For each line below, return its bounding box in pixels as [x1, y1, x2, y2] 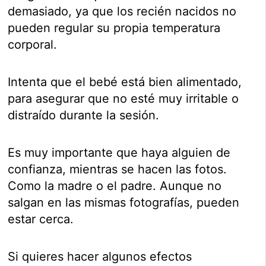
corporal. [8, 37, 58, 52]
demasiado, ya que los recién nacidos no [8, 4, 237, 19]
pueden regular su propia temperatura [8, 21, 221, 36]
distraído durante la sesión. [8, 108, 160, 123]
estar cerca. [8, 212, 74, 227]
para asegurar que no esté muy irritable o [8, 91, 239, 106]
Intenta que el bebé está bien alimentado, [8, 75, 242, 90]
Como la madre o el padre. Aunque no [8, 179, 222, 194]
